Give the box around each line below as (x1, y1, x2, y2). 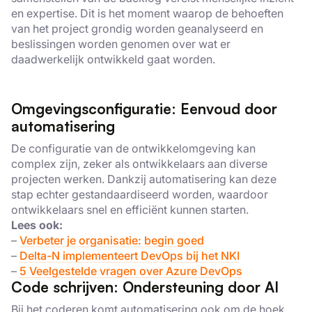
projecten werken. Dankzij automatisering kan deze (11, 172, 276, 186)
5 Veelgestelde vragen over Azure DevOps (19, 264, 242, 278)
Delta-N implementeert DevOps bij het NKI (19, 249, 240, 263)
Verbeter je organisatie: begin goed (19, 233, 204, 247)
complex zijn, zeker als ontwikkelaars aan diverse (11, 157, 267, 171)
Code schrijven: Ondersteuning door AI (11, 278, 279, 296)
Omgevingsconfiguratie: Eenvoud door (11, 100, 277, 118)
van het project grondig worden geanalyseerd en (11, 22, 263, 36)
